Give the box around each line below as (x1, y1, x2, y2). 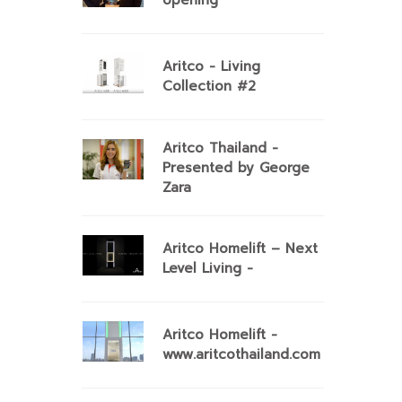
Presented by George (162, 158, 310, 178)
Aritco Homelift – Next (162, 239, 318, 258)
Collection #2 (162, 76, 256, 96)
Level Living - (162, 258, 253, 278)
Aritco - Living (162, 57, 260, 76)
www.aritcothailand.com (162, 345, 320, 364)
